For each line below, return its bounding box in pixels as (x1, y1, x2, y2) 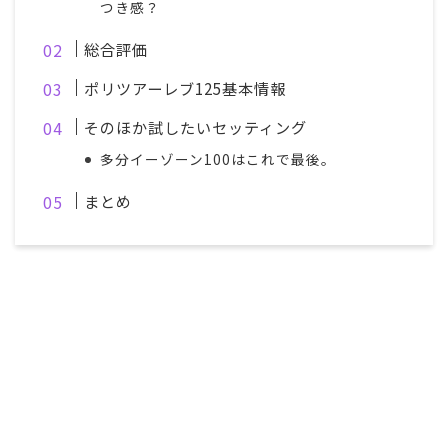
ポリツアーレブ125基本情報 (84, 76, 287, 99)
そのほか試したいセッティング (84, 115, 308, 138)
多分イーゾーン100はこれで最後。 (100, 148, 337, 169)
